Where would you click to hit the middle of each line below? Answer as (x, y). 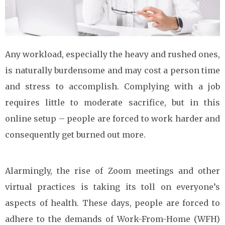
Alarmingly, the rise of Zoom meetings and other (113, 171)
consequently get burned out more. (75, 134)
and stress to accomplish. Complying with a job (113, 86)
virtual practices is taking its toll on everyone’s (113, 187)
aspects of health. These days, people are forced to (113, 203)
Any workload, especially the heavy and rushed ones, (113, 54)
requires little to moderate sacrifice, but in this (113, 102)
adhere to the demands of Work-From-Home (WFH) (113, 219)
